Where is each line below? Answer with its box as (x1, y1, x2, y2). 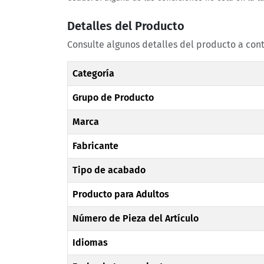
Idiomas (72, 237, 108, 249)
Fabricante (72, 140, 118, 152)
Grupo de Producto (72, 92, 154, 104)
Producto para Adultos (72, 189, 169, 200)
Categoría (72, 68, 114, 80)
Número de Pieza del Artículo (72, 213, 199, 225)
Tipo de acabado (72, 164, 146, 176)
